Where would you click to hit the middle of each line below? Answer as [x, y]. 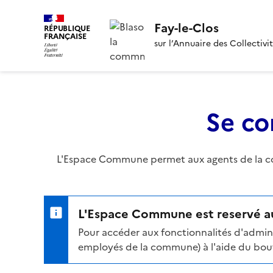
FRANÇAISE [65, 36]
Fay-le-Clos [186, 28]
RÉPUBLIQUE [67, 28]
